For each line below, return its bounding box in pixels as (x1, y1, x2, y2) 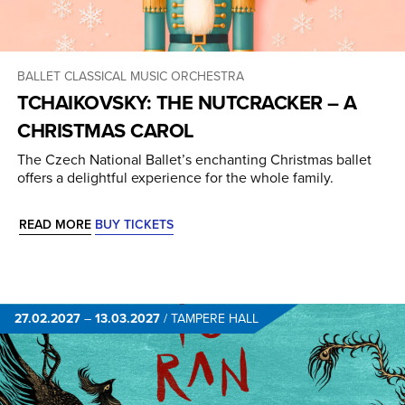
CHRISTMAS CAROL (17, 116, 194, 146)
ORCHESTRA (171, 67, 244, 86)
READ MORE (19, 215, 91, 234)
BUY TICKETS (95, 215, 174, 234)
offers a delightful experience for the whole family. (17, 167, 334, 188)
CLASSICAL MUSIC (64, 67, 167, 86)
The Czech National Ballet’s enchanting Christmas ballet (17, 149, 372, 170)
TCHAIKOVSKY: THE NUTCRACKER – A (17, 88, 357, 118)
